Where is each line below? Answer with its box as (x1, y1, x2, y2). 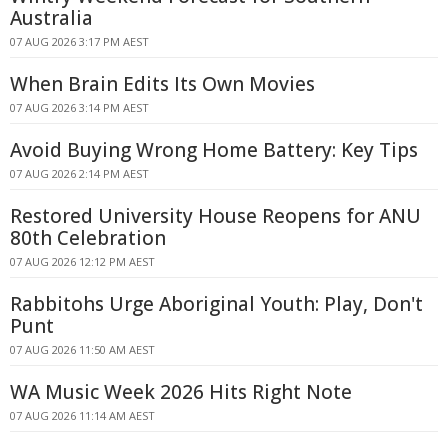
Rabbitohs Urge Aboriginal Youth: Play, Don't (10, 291, 423, 317)
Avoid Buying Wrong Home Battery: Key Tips (10, 137, 418, 163)
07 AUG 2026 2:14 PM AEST (10, 166, 149, 181)
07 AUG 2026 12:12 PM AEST (10, 254, 155, 269)
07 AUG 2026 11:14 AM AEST (10, 408, 155, 423)
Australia (10, 5, 93, 31)
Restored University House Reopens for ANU (10, 203, 421, 229)
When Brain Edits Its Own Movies (10, 71, 315, 97)
